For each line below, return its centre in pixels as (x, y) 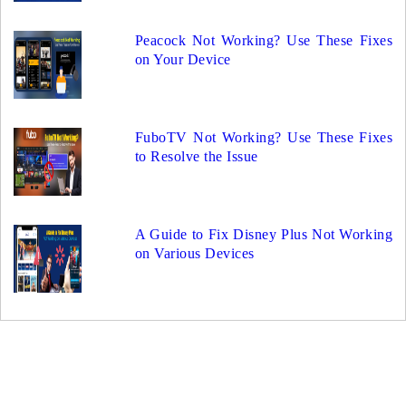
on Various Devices (194, 253)
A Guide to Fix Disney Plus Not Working (263, 234)
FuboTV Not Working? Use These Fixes (263, 137)
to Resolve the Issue (196, 156)
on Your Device (183, 59)
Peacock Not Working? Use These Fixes (263, 40)
